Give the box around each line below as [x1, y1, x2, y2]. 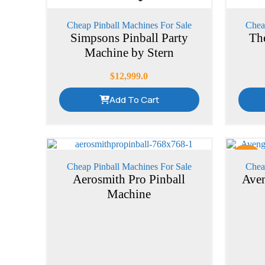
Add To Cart [109, 93, 159, 106]
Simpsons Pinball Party [70, 31, 188, 46]
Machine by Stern [84, 46, 174, 60]
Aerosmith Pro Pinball [73, 172, 186, 187]
